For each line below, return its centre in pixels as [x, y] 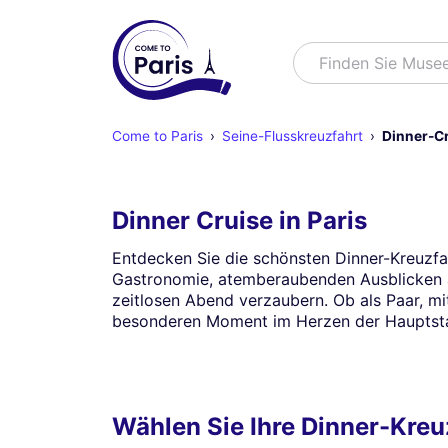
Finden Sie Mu [372, 63]
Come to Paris [157, 136]
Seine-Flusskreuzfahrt [292, 136]
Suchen [323, 55]
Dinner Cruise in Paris [239, 220]
